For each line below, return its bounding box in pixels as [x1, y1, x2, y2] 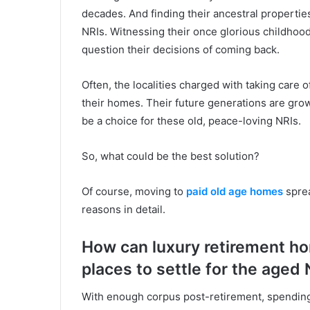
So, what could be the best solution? [82, 149, 259, 163]
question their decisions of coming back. [82, 42, 280, 56]
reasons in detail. [82, 202, 165, 216]
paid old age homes [186, 184, 283, 198]
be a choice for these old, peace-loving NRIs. [82, 113, 301, 127]
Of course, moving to [82, 184, 186, 198]
